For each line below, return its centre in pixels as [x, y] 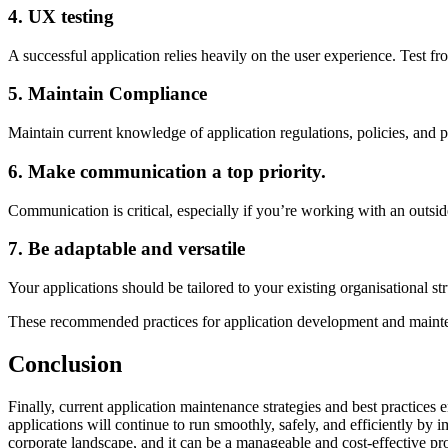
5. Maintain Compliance [107, 94]
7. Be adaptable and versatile [126, 249]
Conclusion [65, 363]
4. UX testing [61, 16]
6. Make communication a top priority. [167, 171]
